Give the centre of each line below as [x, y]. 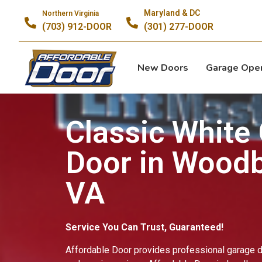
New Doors [163, 68]
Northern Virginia [70, 13]
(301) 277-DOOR [179, 27]
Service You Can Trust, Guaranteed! [144, 227]
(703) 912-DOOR [77, 27]
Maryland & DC [172, 13]
